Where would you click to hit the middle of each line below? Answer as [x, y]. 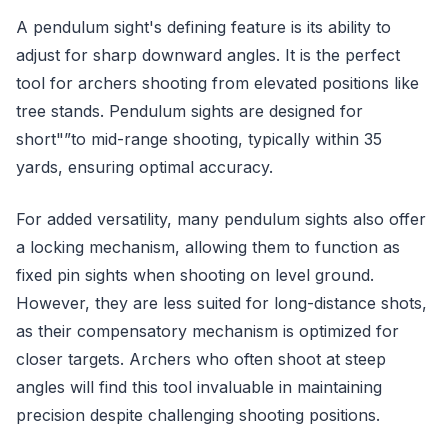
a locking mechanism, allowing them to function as [208, 246]
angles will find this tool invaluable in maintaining [199, 386]
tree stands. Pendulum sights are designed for [189, 110]
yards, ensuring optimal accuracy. [144, 166]
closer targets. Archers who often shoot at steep [201, 358]
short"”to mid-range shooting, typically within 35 [199, 138]
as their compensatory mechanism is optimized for [207, 330]
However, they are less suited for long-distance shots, [221, 302]
